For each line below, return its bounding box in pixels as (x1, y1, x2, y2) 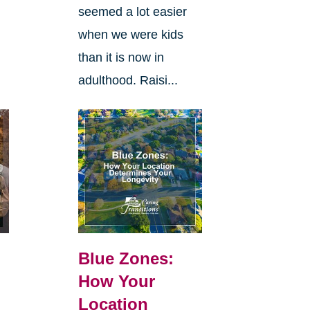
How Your (77, 272, 155, 291)
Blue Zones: (77, 249, 174, 268)
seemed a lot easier (77, 5, 187, 19)
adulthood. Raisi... (77, 73, 178, 88)
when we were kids (77, 28, 183, 42)
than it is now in (77, 51, 164, 65)
